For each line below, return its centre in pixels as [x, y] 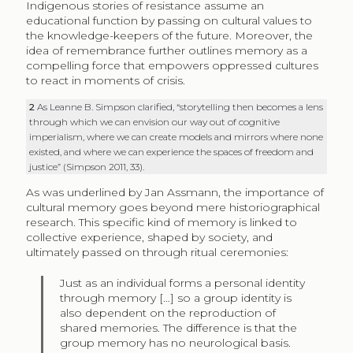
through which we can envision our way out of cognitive [155, 121]
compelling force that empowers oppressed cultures [172, 65]
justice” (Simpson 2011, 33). [87, 166]
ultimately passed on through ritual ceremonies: [157, 252]
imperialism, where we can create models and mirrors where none [176, 136]
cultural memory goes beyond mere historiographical [173, 207]
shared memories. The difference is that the [179, 327]
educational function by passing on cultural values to [169, 20]
